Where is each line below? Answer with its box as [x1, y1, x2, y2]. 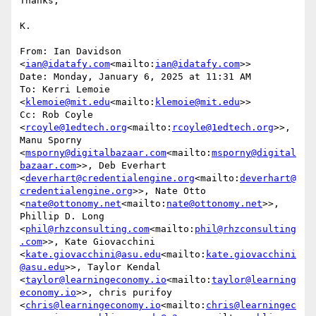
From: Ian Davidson [20, 46, 121, 57]
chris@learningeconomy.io [25, 300, 161, 311]
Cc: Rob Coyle [20, 109, 93, 121]
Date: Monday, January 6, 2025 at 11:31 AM [20, 71, 251, 83]
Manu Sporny [20, 135, 82, 146]
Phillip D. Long [20, 211, 104, 222]
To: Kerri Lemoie [20, 84, 110, 95]
